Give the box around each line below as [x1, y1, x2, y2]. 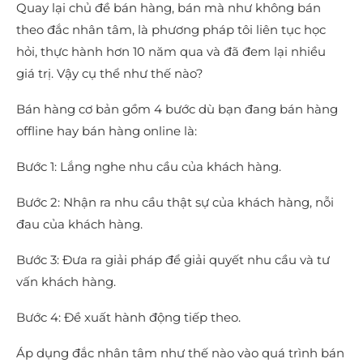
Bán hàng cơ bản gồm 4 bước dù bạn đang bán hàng [16, 100, 338, 117]
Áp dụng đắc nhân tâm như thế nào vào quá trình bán [16, 344, 344, 361]
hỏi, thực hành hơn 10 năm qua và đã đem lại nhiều [16, 43, 326, 59]
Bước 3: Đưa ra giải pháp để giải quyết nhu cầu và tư [16, 251, 330, 267]
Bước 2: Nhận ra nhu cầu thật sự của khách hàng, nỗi [16, 194, 334, 210]
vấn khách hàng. [16, 273, 116, 289]
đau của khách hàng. [16, 216, 143, 232]
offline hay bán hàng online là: [16, 122, 197, 139]
